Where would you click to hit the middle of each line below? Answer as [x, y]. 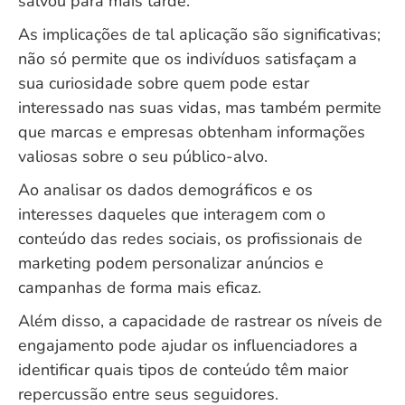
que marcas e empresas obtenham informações [192, 132]
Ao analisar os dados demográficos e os [165, 190]
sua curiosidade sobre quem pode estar [164, 83]
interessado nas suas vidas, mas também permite [200, 108]
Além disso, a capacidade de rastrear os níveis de [200, 321]
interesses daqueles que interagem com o [172, 214]
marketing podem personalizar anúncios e [171, 263]
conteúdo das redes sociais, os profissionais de [190, 239]
